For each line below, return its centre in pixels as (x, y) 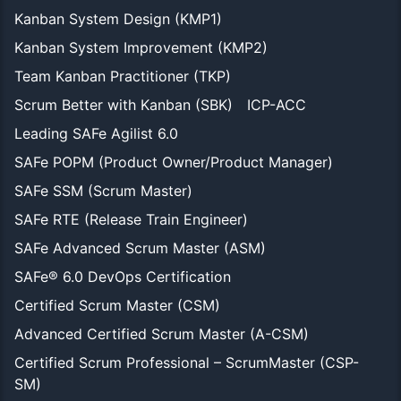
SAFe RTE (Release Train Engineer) (131, 219)
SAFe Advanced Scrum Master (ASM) (140, 247)
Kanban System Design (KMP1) (118, 18)
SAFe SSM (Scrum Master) (103, 190)
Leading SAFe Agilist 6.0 (96, 133)
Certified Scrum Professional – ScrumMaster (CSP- (187, 362)
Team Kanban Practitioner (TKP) (123, 76)
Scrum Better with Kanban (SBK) (124, 104)
